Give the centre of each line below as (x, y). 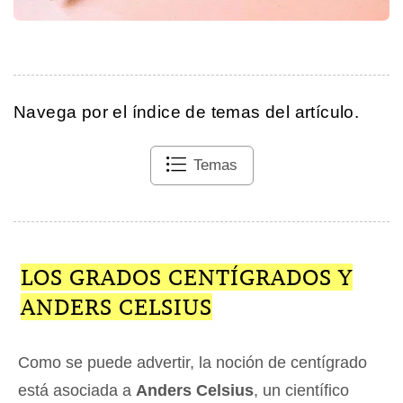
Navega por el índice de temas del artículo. (187, 112)
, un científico (301, 391)
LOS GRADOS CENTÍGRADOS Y (186, 278)
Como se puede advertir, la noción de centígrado (193, 363)
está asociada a (77, 391)
